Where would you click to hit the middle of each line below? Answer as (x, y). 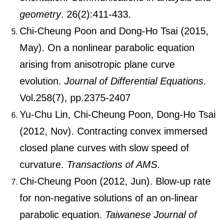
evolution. (42, 81)
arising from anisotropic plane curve (97, 64)
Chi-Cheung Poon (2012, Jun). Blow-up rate (115, 181)
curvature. (43, 164)
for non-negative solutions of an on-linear (109, 198)
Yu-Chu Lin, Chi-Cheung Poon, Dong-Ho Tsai (118, 114)
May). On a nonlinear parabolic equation (107, 47)
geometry (40, 14)
